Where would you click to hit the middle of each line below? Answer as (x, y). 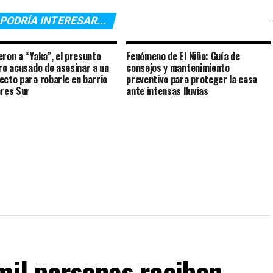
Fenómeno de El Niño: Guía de (183, 56)
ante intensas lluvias (167, 91)
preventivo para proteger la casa (192, 79)
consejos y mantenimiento (178, 68)
